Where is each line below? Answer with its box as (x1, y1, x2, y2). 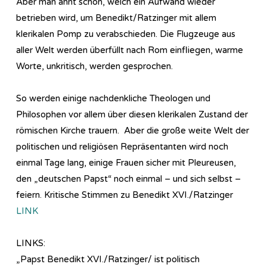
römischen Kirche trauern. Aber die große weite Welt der (16, 125, 249, 136)
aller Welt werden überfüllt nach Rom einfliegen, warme (16, 44, 243, 55)
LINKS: (16, 237, 45, 249)
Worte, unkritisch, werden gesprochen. (16, 60, 173, 72)
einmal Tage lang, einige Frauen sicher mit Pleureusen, (16, 157, 236, 168)
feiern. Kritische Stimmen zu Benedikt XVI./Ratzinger (16, 189, 233, 200)
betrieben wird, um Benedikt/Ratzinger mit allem (16, 12, 216, 23)
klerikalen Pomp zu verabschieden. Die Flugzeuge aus (16, 28, 235, 39)
